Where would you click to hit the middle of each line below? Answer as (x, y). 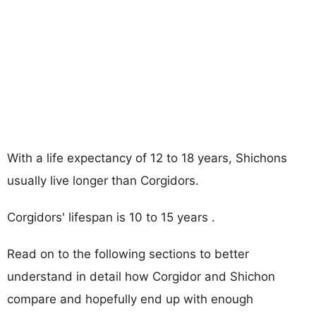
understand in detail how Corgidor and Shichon (141, 276)
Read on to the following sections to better (128, 254)
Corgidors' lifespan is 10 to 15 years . (111, 217)
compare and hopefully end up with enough (130, 299)
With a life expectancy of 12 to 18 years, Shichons (147, 158)
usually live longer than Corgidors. (103, 180)
